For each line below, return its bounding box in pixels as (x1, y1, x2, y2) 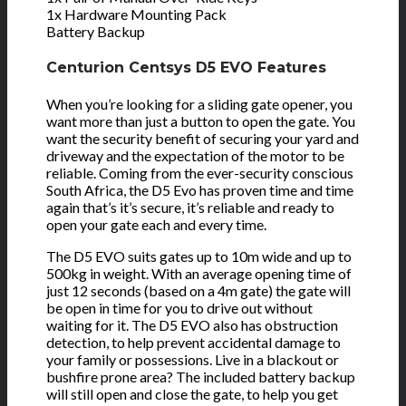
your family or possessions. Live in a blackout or (46, 351, 340, 369)
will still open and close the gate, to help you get (46, 385, 339, 403)
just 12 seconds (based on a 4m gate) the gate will (46, 282, 352, 300)
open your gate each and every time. (46, 216, 267, 234)
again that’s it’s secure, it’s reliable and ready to (46, 198, 335, 217)
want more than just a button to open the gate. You (46, 112, 356, 130)
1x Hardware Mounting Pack (46, 5, 227, 23)
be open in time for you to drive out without (46, 299, 314, 317)
